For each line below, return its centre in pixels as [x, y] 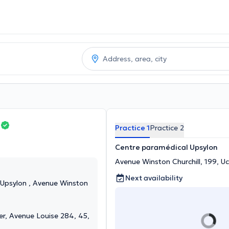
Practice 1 [132, 128]
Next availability [154, 178]
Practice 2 [167, 128]
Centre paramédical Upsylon [166, 147]
